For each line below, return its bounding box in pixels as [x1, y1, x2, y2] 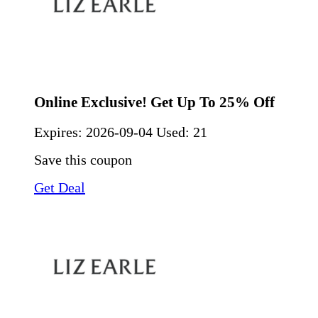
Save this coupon [34, 152, 132, 168]
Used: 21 [156, 124, 207, 141]
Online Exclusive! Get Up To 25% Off [34, 93, 275, 111]
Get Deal [34, 180, 85, 196]
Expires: [34, 124, 86, 141]
